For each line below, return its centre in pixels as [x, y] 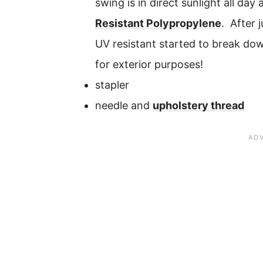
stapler [112, 85]
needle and [124, 105]
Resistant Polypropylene [158, 23]
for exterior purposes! [151, 64]
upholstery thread [198, 105]
